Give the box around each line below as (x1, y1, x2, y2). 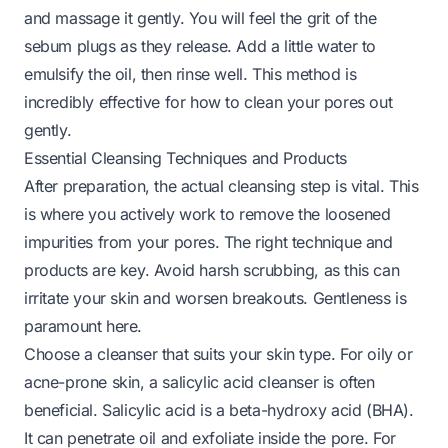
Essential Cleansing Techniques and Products (24, 147, 347, 168)
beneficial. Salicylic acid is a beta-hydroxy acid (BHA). (24, 399, 414, 420)
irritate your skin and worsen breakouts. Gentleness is (24, 287, 407, 308)
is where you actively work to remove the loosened (24, 203, 391, 224)
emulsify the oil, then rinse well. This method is (24, 63, 357, 84)
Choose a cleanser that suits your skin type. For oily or (24, 343, 413, 364)
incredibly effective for (24, 91, 191, 112)
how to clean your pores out (190, 91, 393, 112)
